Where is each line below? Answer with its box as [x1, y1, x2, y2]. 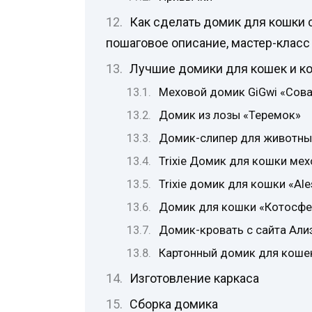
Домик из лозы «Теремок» [159, 108, 302, 122]
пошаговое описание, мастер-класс [106, 35, 310, 50]
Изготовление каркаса [129, 270, 259, 286]
